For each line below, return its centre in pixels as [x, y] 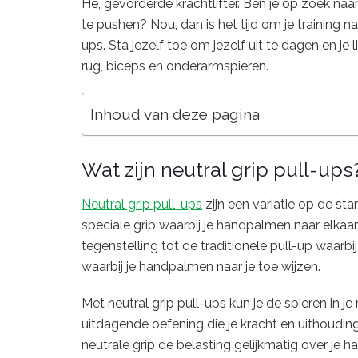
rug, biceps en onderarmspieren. [175, 66]
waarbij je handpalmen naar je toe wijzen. [201, 266]
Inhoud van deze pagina [175, 115]
